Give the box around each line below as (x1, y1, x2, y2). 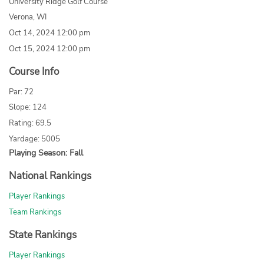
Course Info (9, 65, 59, 79)
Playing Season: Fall (9, 147, 83, 159)
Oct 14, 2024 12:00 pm (9, 27, 90, 38)
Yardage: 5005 (9, 133, 60, 144)
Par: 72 (9, 86, 34, 97)
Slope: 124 (9, 102, 47, 113)
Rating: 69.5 (9, 118, 51, 129)
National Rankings (9, 169, 91, 183)
